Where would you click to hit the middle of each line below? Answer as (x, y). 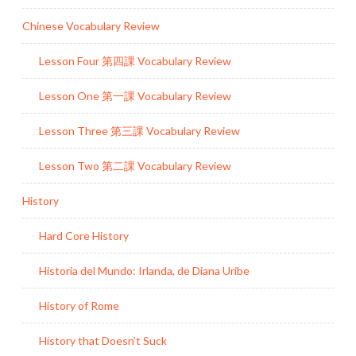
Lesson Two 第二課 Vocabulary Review (135, 165)
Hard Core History (84, 235)
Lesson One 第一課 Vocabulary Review (135, 95)
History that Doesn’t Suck (103, 340)
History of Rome (79, 305)
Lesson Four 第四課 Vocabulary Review (135, 60)
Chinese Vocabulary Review (91, 25)
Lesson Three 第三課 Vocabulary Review (139, 130)
